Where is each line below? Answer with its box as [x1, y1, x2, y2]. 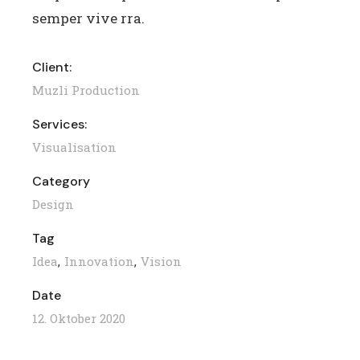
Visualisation [32, 138, 117, 155]
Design [32, 195, 75, 212]
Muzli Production [32, 81, 141, 98]
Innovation [64, 252, 135, 269]
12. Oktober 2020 [32, 309, 126, 326]
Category [32, 172, 91, 190]
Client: [32, 58, 72, 76]
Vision [141, 252, 182, 269]
